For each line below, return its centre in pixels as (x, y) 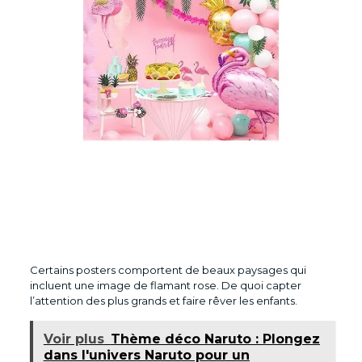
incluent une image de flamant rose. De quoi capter (165, 285)
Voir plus (74, 339)
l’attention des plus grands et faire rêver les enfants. (164, 300)
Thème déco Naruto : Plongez (215, 339)
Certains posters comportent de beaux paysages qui (168, 269)
